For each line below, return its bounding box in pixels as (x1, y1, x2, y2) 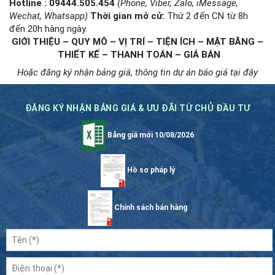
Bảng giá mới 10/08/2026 (106, 130, 194, 139)
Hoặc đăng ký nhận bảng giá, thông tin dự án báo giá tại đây (17, 66, 258, 78)
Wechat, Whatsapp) (9, 10, 88, 21)
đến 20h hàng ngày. (9, 23, 87, 34)
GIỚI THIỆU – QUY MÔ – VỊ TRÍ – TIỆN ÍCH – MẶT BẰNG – (12, 36, 263, 47)
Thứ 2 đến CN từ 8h (165, 10, 248, 21)
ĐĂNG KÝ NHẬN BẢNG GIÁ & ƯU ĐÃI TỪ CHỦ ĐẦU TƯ (25, 103, 250, 113)
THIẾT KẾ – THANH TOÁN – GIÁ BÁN (55, 48, 220, 60)
